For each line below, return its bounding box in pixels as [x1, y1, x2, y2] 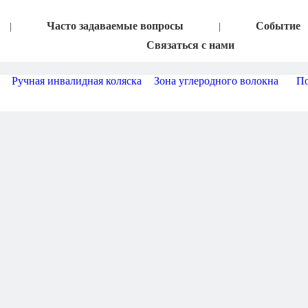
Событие [255, 20, 300, 32]
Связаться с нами [146, 39, 234, 51]
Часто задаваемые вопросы [46, 20, 184, 32]
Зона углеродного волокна [153, 75, 278, 87]
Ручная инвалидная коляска [11, 75, 142, 87]
